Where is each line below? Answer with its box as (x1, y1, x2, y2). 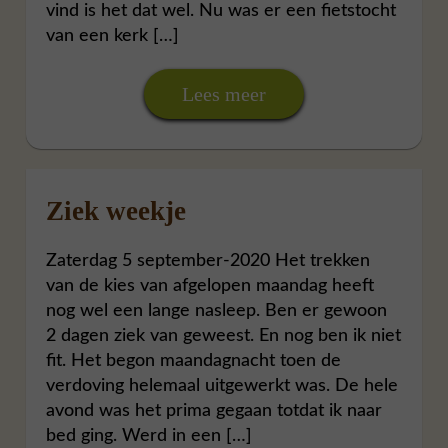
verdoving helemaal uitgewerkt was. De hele (46, 376, 399, 395)
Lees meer (182, 82, 266, 105)
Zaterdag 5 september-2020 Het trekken (46, 251, 371, 270)
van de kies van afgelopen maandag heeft (46, 276, 375, 295)
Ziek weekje (46, 195, 187, 226)
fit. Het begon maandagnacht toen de (46, 351, 342, 370)
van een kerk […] (46, 26, 180, 45)
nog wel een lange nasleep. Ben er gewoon (46, 301, 388, 320)
